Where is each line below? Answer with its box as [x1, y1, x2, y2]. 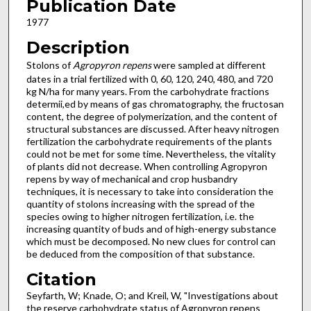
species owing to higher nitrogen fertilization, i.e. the [26, 210, 254, 222]
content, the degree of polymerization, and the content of [26, 110, 277, 122]
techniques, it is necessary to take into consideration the [26, 185, 274, 197]
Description [26, 37, 130, 58]
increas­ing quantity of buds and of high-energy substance [26, 222, 276, 235]
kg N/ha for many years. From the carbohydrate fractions [26, 85, 269, 97]
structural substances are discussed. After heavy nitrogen [26, 122, 279, 135]
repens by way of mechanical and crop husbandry [26, 172, 237, 185]
